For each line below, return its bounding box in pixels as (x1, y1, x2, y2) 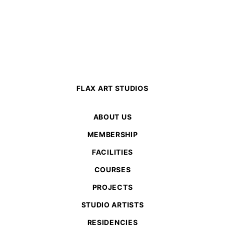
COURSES (94, 165, 131, 174)
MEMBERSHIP (87, 130, 138, 139)
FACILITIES (92, 147, 133, 156)
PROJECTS (92, 182, 133, 191)
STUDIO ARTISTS (81, 200, 144, 209)
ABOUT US (93, 112, 132, 121)
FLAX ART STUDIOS (76, 83, 149, 92)
